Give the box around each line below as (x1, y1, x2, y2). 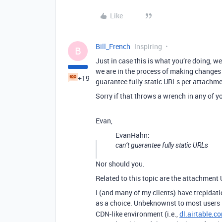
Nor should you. (96, 159, 145, 168)
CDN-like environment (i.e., (96, 209, 179, 219)
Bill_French (96, 42, 130, 51)
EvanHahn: (115, 130, 150, 140)
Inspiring (134, 42, 162, 51)
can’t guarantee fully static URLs (115, 141, 208, 149)
